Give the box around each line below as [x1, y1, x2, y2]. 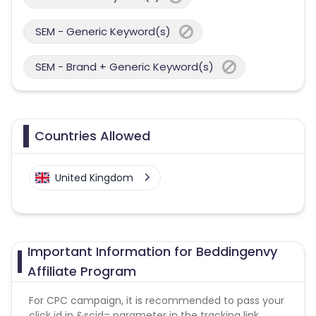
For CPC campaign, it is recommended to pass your [29, 293, 284, 308]
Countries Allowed [35, 127, 150, 145]
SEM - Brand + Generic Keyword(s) [35, 59, 214, 74]
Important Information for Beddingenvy [28, 243, 278, 260]
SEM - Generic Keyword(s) [35, 24, 171, 39]
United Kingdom [55, 171, 133, 185]
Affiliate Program [28, 262, 137, 280]
